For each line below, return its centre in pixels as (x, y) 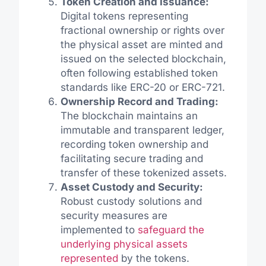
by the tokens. (153, 258)
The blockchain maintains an (129, 115)
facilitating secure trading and (132, 158)
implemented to (99, 229)
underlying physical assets (124, 244)
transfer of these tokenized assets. (143, 172)
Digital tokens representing (124, 16)
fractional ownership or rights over (142, 30)
